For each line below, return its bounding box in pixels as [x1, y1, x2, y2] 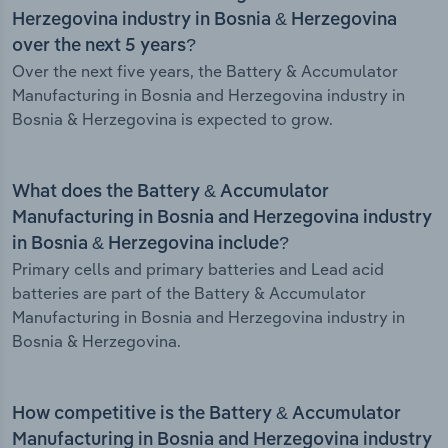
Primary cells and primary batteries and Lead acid [12, 259, 384, 280]
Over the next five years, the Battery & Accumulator [12, 61, 398, 82]
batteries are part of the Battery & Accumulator [12, 283, 366, 304]
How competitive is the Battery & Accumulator [12, 405, 401, 424]
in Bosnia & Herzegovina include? [12, 235, 289, 254]
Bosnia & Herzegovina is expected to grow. [12, 109, 333, 130]
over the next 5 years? [12, 37, 196, 56]
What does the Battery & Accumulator [12, 183, 329, 202]
